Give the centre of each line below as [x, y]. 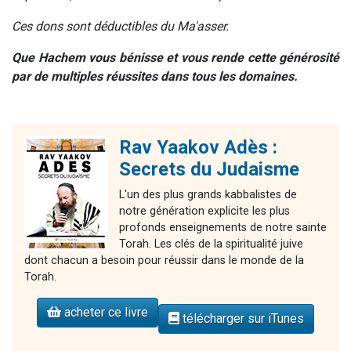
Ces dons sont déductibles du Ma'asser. [122, 26]
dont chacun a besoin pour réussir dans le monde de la [164, 260]
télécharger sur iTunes [242, 318]
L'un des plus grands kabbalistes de [208, 194]
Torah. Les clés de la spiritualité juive [211, 244]
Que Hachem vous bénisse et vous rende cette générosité [175, 57]
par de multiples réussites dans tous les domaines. [155, 76]
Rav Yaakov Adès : [198, 147]
